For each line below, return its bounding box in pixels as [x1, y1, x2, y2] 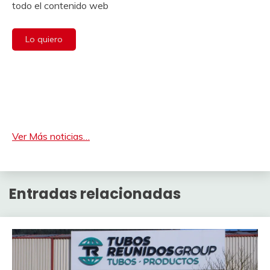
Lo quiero [25, 34, 63, 45]
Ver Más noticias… [12, 130, 90, 143]
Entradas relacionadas [9, 184, 181, 204]
